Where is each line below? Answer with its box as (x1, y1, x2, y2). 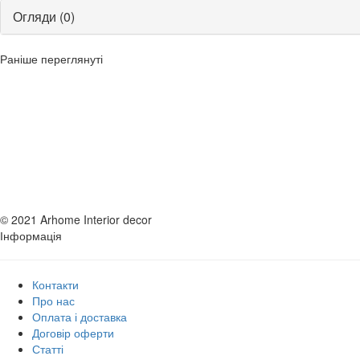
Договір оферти (32, 324, 114, 341)
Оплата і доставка (32, 308, 127, 325)
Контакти (32, 276, 79, 292)
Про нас (32, 292, 75, 309)
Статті (32, 340, 63, 357)
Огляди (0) (13, 6, 75, 26)
